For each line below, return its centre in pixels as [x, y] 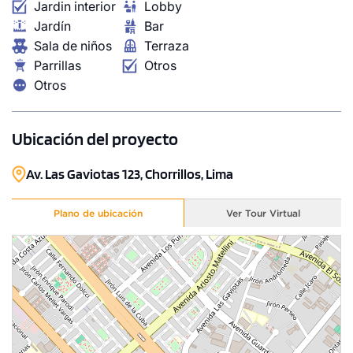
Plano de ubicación [98, 213]
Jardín [52, 26]
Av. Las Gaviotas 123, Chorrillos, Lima [130, 173]
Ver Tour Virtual [263, 213]
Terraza [167, 45]
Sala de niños [73, 45]
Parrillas [58, 65]
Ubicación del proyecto [95, 138]
